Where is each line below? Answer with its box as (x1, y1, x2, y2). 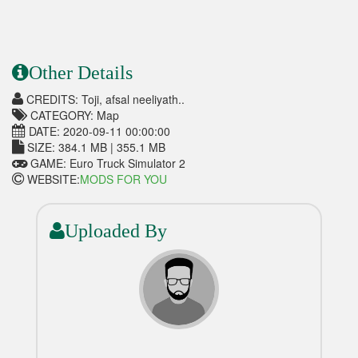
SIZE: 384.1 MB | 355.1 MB (24, 139, 165, 156)
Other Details (29, 62, 133, 84)
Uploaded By (64, 221, 167, 242)
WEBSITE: (24, 171, 80, 188)
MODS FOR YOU (80, 171, 167, 188)
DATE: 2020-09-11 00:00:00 (26, 123, 170, 140)
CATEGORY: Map (27, 107, 119, 124)
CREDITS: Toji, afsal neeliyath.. (23, 91, 185, 108)
